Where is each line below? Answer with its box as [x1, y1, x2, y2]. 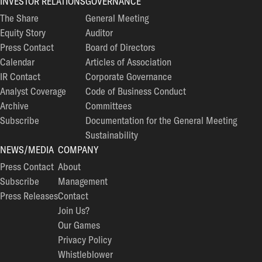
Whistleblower [58, 248, 113, 260]
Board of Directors [85, 41, 155, 53]
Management [58, 175, 108, 187]
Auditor [85, 26, 113, 39]
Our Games [58, 219, 100, 231]
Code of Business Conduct [85, 85, 186, 97]
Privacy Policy [58, 233, 112, 246]
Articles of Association [85, 56, 171, 68]
